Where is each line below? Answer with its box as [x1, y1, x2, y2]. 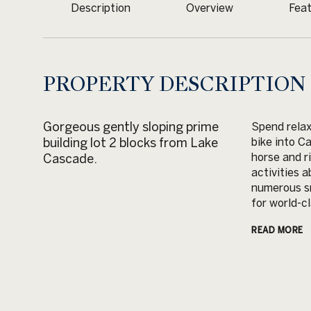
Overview [186, 1, 233, 14]
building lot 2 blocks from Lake [43, 135, 218, 150]
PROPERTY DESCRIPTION [43, 71, 306, 97]
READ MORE [251, 225, 303, 235]
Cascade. [43, 151, 97, 166]
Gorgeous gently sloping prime [43, 119, 219, 134]
